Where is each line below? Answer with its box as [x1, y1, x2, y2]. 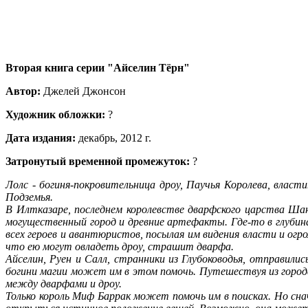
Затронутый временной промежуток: [5, 155, 192, 167]
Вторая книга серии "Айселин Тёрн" [5, 61, 190, 74]
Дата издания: [5, 131, 76, 144]
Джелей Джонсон [41, 85, 126, 97]
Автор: [5, 85, 41, 97]
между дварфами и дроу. [5, 277, 122, 289]
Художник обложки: [5, 108, 105, 120]
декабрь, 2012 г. [76, 131, 151, 144]
